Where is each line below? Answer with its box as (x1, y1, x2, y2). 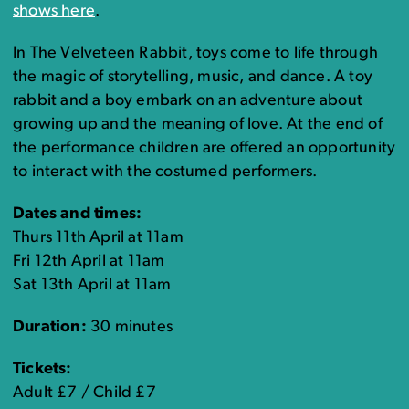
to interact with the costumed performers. (13, 163, 318, 181)
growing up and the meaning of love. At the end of (13, 116, 383, 133)
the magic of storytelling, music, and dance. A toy (13, 68, 373, 86)
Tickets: (13, 361, 72, 378)
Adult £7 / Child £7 (13, 384, 156, 402)
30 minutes (86, 319, 173, 336)
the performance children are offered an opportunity (13, 140, 396, 157)
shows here (13, 3, 95, 20)
